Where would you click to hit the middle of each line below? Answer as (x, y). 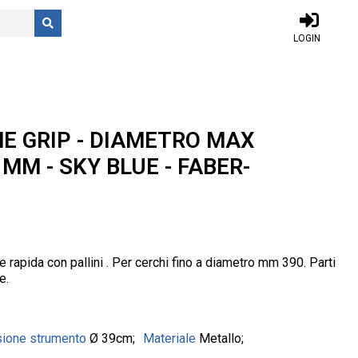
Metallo (220, 339)
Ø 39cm (111, 339)
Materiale (171, 339)
